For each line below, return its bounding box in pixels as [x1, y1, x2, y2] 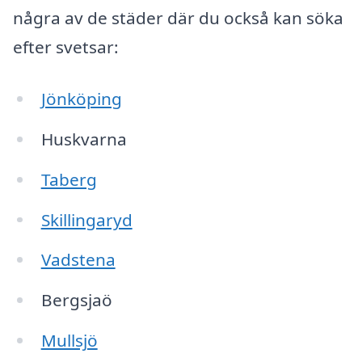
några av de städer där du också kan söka [13, 6, 343, 30]
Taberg [40, 167, 97, 191]
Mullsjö [40, 329, 98, 352]
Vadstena [40, 248, 116, 271]
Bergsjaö [40, 288, 112, 312]
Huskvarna [40, 127, 127, 150]
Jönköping [40, 86, 122, 110]
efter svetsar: [13, 36, 119, 59]
